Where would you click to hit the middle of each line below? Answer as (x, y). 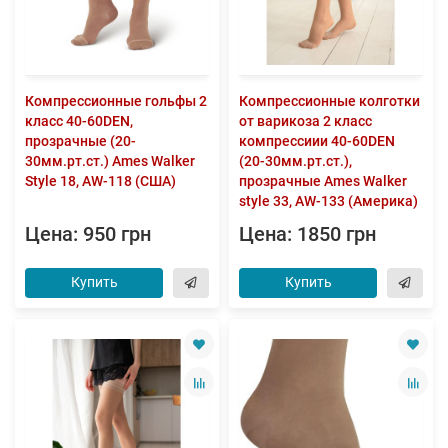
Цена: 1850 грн (307, 235)
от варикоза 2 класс (305, 121)
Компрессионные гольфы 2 (116, 101)
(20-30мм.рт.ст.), (295, 161)
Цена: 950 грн (88, 235)
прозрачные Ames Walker (323, 181)
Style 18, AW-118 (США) (100, 181)
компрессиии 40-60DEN (317, 141)
